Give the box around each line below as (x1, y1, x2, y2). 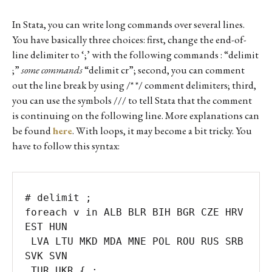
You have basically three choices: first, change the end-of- (12, 32, 246, 46)
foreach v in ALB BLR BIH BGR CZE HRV (25, 206, 243, 218)
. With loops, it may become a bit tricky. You (72, 123, 252, 137)
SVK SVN (25, 250, 73, 262)
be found (12, 123, 53, 137)
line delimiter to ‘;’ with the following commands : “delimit (12, 47, 259, 61)
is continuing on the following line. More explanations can (12, 108, 259, 122)
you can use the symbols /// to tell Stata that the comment (12, 93, 252, 107)
